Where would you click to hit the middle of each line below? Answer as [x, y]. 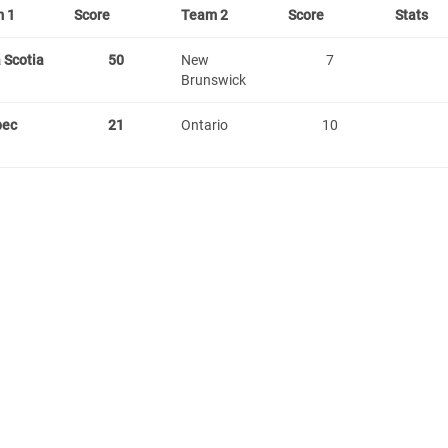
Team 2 [204, 15]
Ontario [204, 125]
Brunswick [213, 80]
